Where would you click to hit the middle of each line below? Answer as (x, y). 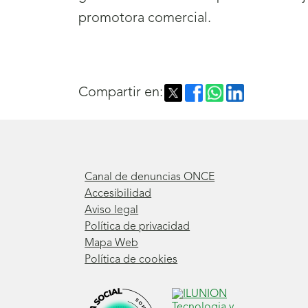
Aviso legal (112, 211)
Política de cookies (131, 260)
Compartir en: (121, 93)
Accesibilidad (118, 194)
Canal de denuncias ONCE (150, 178)
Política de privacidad (137, 227)
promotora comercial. (145, 19)
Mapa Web (112, 244)
